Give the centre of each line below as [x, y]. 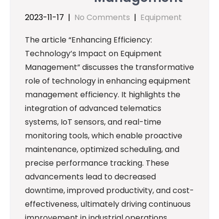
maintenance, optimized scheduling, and [102, 149]
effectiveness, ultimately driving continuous [108, 204]
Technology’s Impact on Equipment [93, 53]
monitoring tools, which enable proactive [104, 135]
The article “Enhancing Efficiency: [88, 40]
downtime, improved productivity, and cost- [109, 190]
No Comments [102, 17]
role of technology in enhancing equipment [108, 81]
